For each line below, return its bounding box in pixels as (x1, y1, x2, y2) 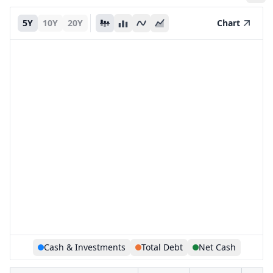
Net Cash (198, 241, 236, 253)
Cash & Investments (43, 241, 126, 253)
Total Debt (141, 241, 183, 253)
